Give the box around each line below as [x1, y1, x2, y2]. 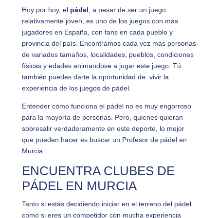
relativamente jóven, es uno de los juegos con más [21, 17, 178, 25]
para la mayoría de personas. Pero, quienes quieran [21, 113, 183, 121]
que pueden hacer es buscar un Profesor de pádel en [21, 136, 187, 144]
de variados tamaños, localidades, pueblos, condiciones [21, 51, 194, 58]
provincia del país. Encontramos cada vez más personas [21, 39, 196, 47]
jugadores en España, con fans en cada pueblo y [21, 28, 173, 36]
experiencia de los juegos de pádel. [21, 84, 131, 92]
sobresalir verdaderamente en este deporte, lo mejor [21, 125, 184, 132]
